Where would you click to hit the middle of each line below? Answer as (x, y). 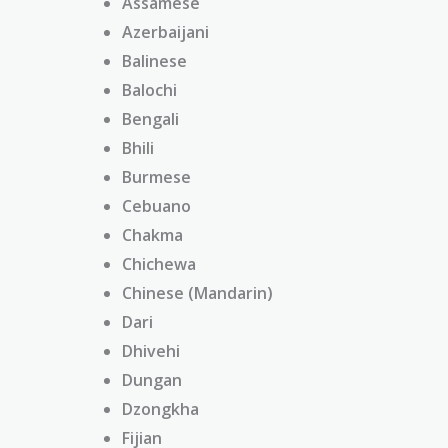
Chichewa (159, 263)
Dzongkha (160, 408)
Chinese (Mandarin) (197, 292)
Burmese (156, 176)
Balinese (154, 60)
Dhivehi (151, 350)
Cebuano (156, 205)
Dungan (152, 379)
